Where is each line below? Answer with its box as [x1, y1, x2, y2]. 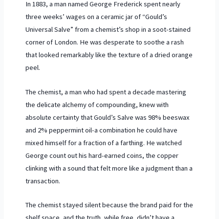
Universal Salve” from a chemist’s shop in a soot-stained [25, 25, 191, 34]
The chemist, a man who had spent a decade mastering [25, 87, 186, 96]
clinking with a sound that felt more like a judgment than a [25, 163, 193, 173]
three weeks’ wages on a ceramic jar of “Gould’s [25, 12, 167, 22]
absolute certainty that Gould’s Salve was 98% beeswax [25, 112, 190, 122]
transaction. [25, 176, 60, 185]
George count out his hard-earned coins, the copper [25, 151, 178, 160]
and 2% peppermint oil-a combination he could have [25, 125, 177, 134]
